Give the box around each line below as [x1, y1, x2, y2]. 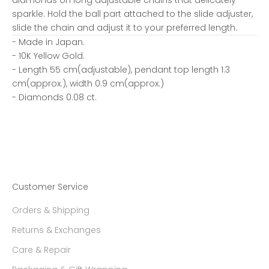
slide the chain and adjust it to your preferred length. [12, 21, 237, 34]
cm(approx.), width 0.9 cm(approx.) [12, 77, 164, 89]
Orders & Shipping [12, 204, 89, 216]
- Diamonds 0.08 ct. [12, 91, 105, 103]
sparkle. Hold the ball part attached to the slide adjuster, [12, 7, 253, 20]
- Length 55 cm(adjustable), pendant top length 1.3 [12, 63, 230, 76]
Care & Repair [12, 243, 71, 256]
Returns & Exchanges [12, 223, 101, 236]
